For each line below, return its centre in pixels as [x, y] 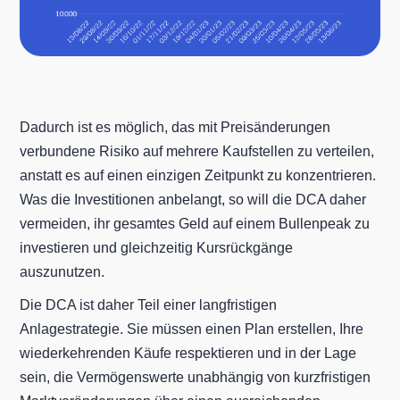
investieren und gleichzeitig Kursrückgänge [157, 247]
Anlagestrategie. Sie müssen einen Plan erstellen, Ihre [192, 329]
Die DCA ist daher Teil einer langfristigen [149, 304]
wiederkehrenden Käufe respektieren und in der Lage [188, 353]
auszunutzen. [62, 271]
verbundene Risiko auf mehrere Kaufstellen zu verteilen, [197, 151]
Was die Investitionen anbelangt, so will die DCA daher [193, 199]
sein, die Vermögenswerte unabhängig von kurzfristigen [196, 377]
